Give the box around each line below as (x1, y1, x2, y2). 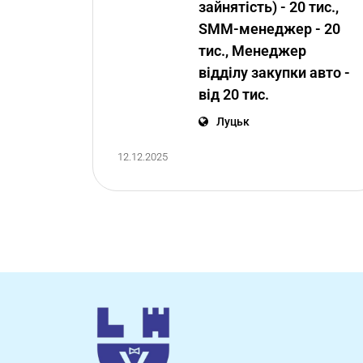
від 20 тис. (199, 86, 269, 103)
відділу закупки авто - (199, 64, 350, 81)
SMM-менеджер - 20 (199, 20, 340, 37)
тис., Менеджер (199, 42, 306, 59)
